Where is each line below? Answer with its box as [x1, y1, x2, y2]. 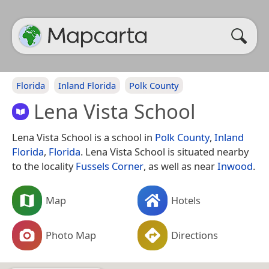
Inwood [217, 159, 253, 173]
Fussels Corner [76, 159, 144, 173]
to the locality [12, 159, 76, 173]
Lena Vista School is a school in [12, 130, 155, 144]
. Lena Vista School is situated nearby [80, 144, 249, 159]
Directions [171, 228, 218, 242]
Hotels [171, 193, 201, 207]
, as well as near [144, 159, 217, 173]
